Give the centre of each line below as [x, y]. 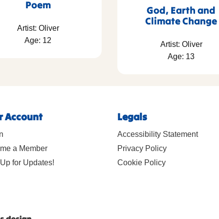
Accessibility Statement [158, 134]
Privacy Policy [142, 148]
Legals [132, 116]
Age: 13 [181, 56]
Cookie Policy [142, 162]
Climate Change [181, 21]
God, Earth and [181, 10]
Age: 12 [38, 41]
